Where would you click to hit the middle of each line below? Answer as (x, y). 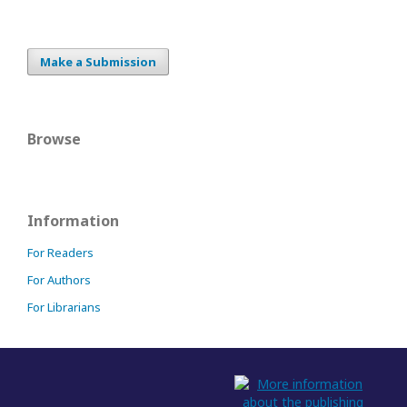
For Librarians (64, 307)
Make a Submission (98, 62)
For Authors (59, 280)
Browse (54, 139)
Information (73, 221)
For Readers (60, 253)
